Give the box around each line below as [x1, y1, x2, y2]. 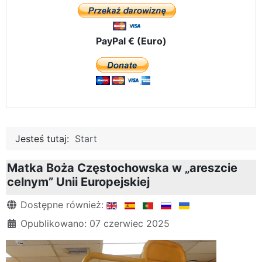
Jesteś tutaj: [15, 132, 75, 144]
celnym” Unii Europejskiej [7, 174, 150, 189]
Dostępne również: [18, 198, 106, 211]
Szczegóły [5, 198, 52, 210]
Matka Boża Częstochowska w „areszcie [7, 160, 237, 175]
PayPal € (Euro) [95, 35, 167, 47]
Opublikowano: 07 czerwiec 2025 [20, 217, 170, 229]
